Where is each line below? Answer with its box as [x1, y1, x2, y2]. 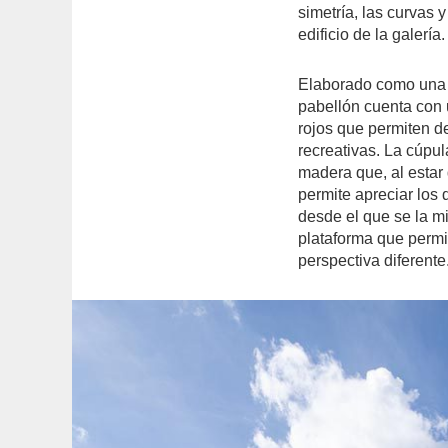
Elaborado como [298, 76, 416, 94]
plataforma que [298, 230, 409, 248]
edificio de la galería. [298, 26, 446, 44]
